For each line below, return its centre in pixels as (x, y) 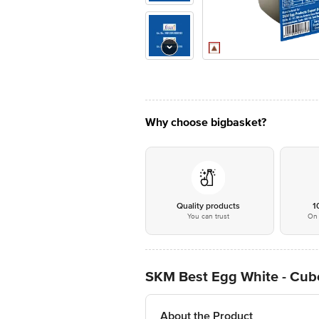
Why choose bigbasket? (206, 122)
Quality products (208, 206)
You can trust (208, 216)
